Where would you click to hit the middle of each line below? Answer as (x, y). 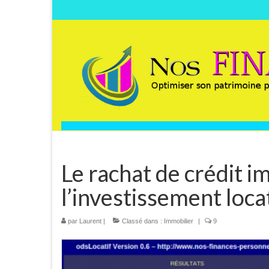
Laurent (90, 221)
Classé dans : (142, 221)
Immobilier (179, 221)
